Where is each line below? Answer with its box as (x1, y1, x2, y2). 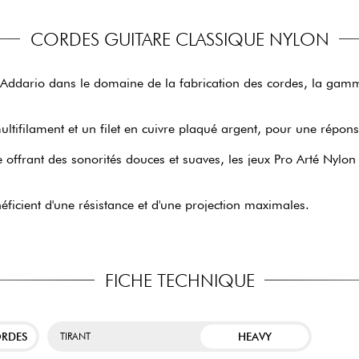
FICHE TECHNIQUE (104, 269, 255, 292)
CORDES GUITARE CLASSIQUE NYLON (30, 28, 329, 50)
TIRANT (59, 330, 91, 343)
